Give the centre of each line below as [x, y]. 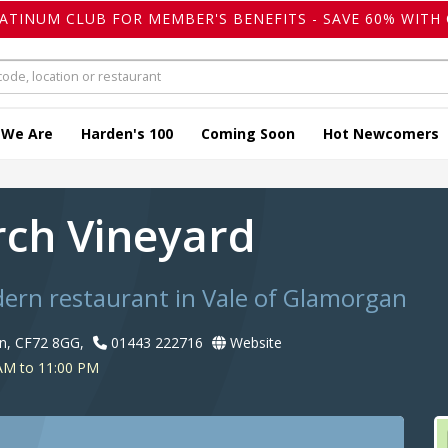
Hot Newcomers [381, 134]
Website [254, 343]
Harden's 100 [127, 134]
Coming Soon [248, 134]
